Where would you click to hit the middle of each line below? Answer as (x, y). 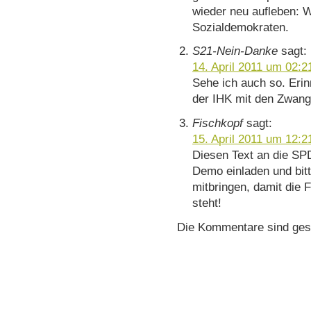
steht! (207, 203)
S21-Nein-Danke (235, 51)
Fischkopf (218, 123)
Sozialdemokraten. (241, 27)
